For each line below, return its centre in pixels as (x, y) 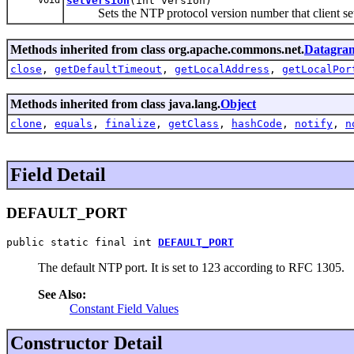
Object (238, 104)
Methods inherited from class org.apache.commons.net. (157, 49)
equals (73, 123)
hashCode (257, 123)
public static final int (82, 243)
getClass (194, 123)
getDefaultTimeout (108, 69)
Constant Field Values (124, 309)
